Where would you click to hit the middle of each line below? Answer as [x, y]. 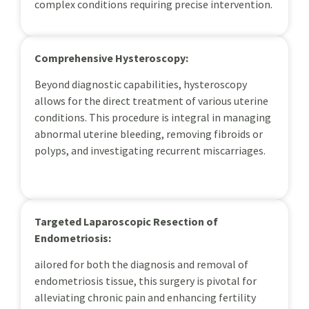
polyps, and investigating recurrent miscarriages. [150, 151]
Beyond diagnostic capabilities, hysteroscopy [141, 84]
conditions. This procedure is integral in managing [153, 118]
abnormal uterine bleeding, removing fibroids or [149, 134]
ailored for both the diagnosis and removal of [141, 265]
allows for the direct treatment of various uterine [151, 101]
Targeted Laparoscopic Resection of [126, 221]
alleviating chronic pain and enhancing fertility [145, 298]
